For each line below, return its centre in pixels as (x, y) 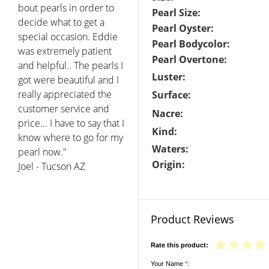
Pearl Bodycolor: (191, 44)
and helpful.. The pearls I (71, 65)
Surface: (171, 95)
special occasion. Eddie (68, 36)
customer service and (64, 108)
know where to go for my (71, 137)
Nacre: (168, 113)
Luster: (169, 77)
